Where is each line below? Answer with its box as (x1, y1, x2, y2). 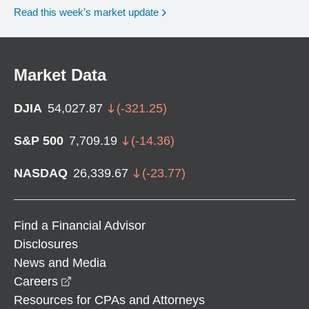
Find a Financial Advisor (14, 218, 146, 232)
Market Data (14, 65, 106, 84)
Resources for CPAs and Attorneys (14, 292, 205, 307)
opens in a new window (71, 273, 199, 288)
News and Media (14, 255, 106, 270)
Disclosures (14, 237, 78, 251)
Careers (14, 274, 58, 288)
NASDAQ (14, 166, 68, 180)
